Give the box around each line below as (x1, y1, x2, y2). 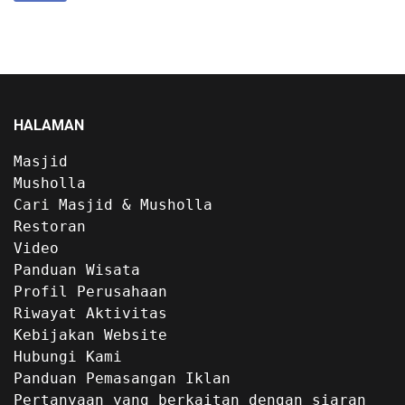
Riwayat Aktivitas (14, 304, 167, 322)
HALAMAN (14, 116, 84, 134)
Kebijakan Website (14, 325, 167, 344)
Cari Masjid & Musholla (14, 195, 212, 213)
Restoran (14, 217, 86, 235)
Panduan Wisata (14, 260, 140, 278)
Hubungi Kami (14, 347, 122, 365)
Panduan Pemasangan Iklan (14, 369, 231, 387)
